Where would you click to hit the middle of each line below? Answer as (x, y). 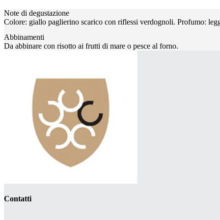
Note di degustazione (37, 13)
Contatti (18, 198)
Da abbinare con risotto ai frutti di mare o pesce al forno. (91, 46)
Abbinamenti (24, 37)
